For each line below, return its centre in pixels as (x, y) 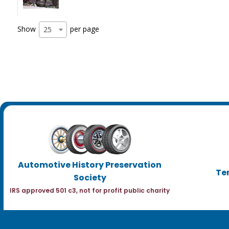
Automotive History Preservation (90, 165)
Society (90, 178)
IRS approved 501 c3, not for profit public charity (90, 191)
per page (83, 29)
